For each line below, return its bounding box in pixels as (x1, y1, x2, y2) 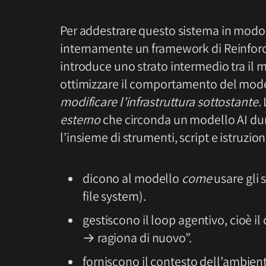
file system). (83, 188, 146, 205)
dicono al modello (83, 170, 182, 187)
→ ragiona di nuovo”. (83, 229, 192, 246)
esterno (60, 110, 101, 128)
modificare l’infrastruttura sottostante (60, 93, 258, 110)
